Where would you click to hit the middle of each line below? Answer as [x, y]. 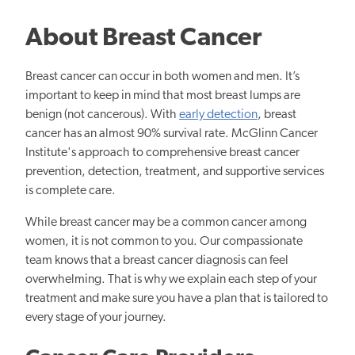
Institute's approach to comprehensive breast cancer [162, 153]
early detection [218, 115]
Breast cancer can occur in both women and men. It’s [162, 76]
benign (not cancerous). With [102, 115]
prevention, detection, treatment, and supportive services [175, 172]
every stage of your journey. [96, 317]
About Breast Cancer [143, 38]
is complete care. [71, 191]
